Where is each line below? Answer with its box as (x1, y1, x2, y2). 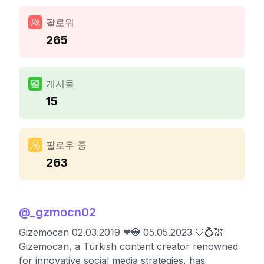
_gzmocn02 (30, 205, 96, 219)
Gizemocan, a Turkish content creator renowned (19, 240, 238, 252)
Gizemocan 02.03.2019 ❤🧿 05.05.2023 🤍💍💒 (19, 226, 223, 238)
